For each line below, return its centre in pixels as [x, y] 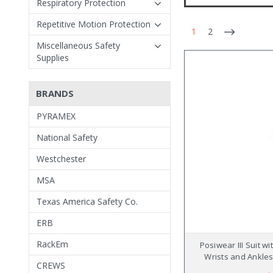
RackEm [52, 244]
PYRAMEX [56, 116]
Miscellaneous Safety [78, 45]
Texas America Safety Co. [87, 201]
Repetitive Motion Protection [94, 24]
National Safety [67, 137]
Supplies [53, 58]
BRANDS [55, 93]
